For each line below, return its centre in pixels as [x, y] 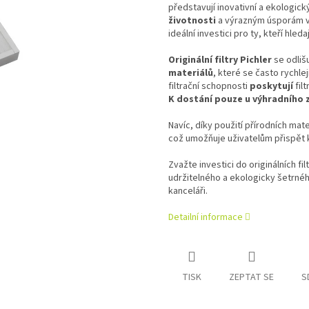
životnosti [192, 21]
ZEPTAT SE [251, 278]
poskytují [271, 87]
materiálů [191, 73]
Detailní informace [206, 218]
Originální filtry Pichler [220, 60]
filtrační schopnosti [209, 87]
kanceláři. [188, 191]
